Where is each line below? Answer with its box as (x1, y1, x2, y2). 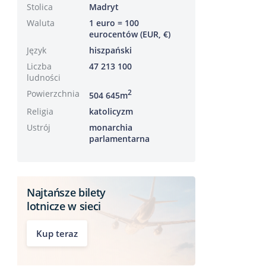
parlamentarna (89, 132, 150, 144)
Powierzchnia (27, 88, 80, 99)
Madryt (89, 1, 119, 12)
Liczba (27, 61, 52, 72)
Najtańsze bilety (27, 185, 106, 199)
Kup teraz (36, 227, 78, 239)
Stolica (27, 1, 53, 12)
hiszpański (89, 45, 132, 56)
